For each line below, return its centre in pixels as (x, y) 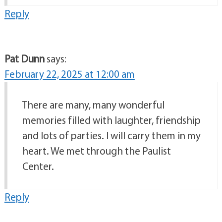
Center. (38, 166)
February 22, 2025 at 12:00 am (69, 74)
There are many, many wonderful (93, 105)
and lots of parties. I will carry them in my (111, 136)
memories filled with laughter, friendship (111, 120)
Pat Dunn (24, 59)
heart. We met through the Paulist (96, 151)
